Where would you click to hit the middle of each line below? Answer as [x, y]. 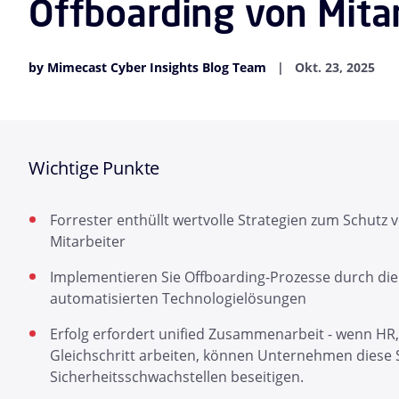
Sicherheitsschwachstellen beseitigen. [177, 377]
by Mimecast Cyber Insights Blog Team [147, 68]
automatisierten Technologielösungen [178, 299]
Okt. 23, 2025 [335, 68]
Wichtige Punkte [94, 168]
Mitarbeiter [88, 242]
